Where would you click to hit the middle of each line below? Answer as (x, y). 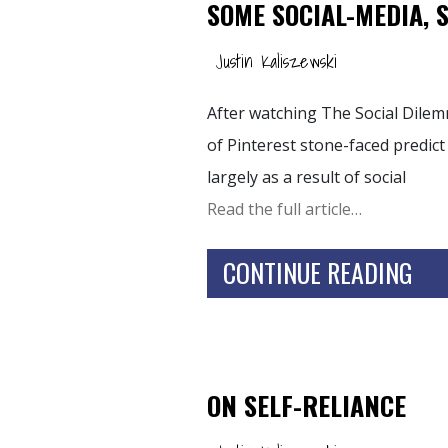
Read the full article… (284, 208)
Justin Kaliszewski (276, 61)
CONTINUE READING (318, 273)
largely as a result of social (306, 176)
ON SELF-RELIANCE (306, 405)
